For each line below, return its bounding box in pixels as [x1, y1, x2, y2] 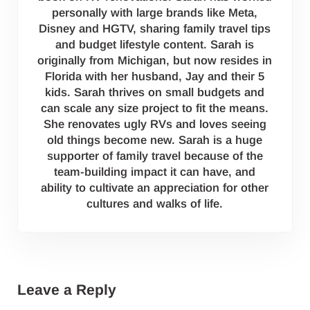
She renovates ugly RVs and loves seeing [43, 118, 266, 131]
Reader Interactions [16, 255, 168, 274]
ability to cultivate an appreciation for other [41, 181, 269, 195]
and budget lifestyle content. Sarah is [55, 38, 255, 52]
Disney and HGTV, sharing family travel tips [39, 22, 271, 36]
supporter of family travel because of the [46, 149, 263, 163]
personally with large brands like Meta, [52, 6, 258, 20]
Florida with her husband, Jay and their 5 [45, 70, 265, 84]
